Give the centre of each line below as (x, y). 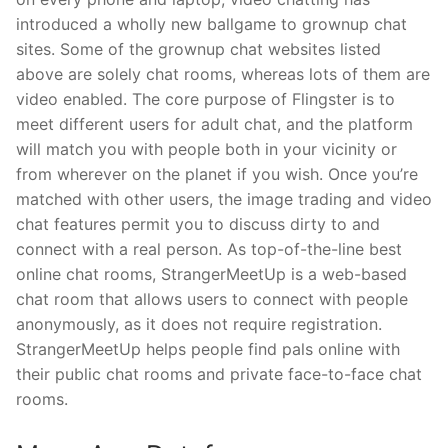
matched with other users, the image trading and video (224, 198)
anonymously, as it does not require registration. (199, 323)
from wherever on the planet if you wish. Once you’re (217, 173)
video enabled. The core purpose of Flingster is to (205, 98)
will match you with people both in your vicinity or (206, 148)
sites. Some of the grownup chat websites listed (198, 48)
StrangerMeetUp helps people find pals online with (208, 348)
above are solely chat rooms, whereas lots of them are (223, 73)
